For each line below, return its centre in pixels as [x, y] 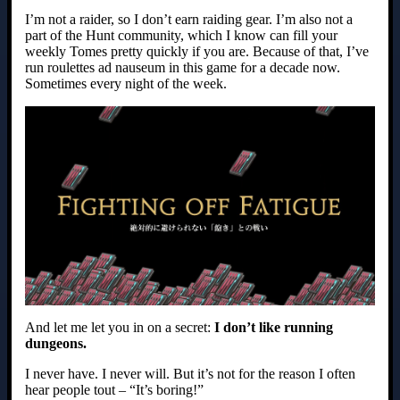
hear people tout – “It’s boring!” [114, 390]
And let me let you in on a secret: [120, 328]
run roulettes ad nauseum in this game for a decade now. [183, 68]
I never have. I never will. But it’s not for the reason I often [190, 374]
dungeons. [56, 344]
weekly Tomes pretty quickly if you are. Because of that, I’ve [197, 52]
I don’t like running [274, 328]
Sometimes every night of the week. [126, 84]
